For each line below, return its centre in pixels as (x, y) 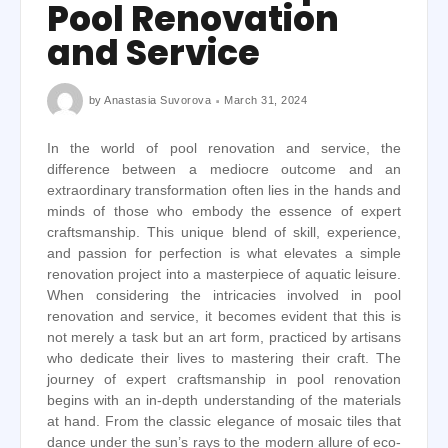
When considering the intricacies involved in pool (224, 296)
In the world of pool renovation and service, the (224, 149)
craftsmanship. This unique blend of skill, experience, (224, 233)
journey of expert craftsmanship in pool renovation (224, 380)
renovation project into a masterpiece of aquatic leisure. (224, 275)
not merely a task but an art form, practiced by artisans (224, 338)
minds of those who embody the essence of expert (224, 212)
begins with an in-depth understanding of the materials (224, 401)
